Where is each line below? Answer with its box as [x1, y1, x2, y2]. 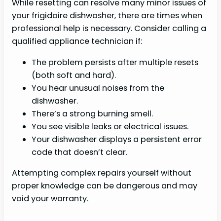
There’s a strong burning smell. [32, 108, 153, 119]
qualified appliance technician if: [12, 36, 142, 47]
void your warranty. [12, 192, 88, 204]
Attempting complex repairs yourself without [12, 167, 191, 179]
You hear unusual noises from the [32, 82, 164, 94]
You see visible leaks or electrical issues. [32, 120, 188, 132]
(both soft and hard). [32, 69, 116, 81]
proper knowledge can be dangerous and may [12, 180, 197, 191]
